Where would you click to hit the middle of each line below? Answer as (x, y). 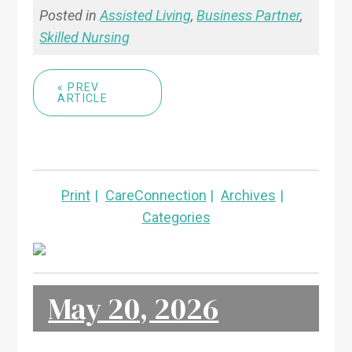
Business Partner (249, 15)
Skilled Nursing (85, 37)
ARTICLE (83, 98)
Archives (249, 195)
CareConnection (156, 195)
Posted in (70, 15)
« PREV (79, 87)
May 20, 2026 (134, 308)
